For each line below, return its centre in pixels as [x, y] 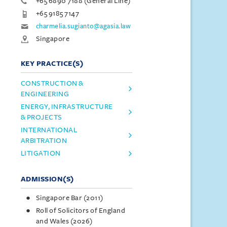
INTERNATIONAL [49, 130]
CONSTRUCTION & [52, 83]
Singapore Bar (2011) [69, 198]
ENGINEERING [45, 94]
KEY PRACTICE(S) [52, 64]
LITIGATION [41, 153]
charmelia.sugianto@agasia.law [83, 26]
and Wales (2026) [64, 221]
